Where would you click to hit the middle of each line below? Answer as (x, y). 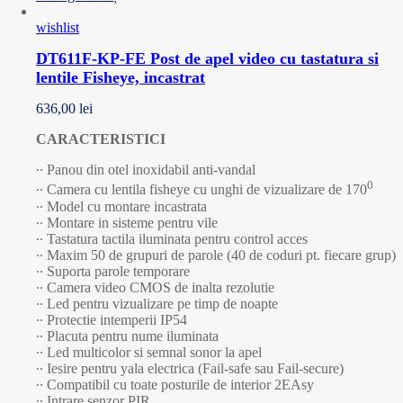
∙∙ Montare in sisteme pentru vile (127, 222)
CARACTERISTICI (101, 139)
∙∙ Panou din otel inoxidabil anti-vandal (146, 170)
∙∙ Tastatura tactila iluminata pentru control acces (172, 238)
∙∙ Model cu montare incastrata (121, 206)
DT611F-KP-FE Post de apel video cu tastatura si (207, 59)
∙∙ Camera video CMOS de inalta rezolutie (155, 287)
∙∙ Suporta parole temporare (113, 271)
